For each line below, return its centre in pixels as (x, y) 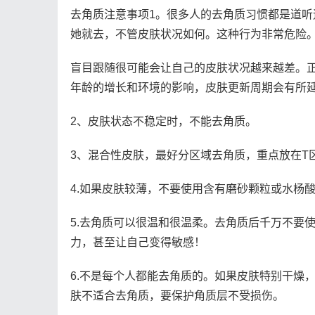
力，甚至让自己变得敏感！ (138, 242)
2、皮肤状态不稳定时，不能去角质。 (163, 121)
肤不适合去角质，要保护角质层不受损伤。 (177, 295)
